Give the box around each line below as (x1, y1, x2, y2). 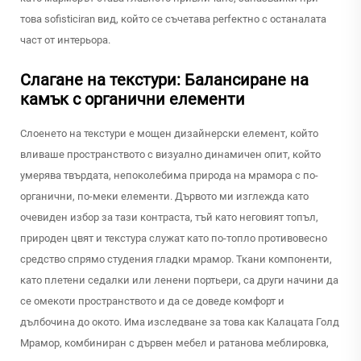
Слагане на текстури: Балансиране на (20, 70, 309, 90)
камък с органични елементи (20, 89, 245, 110)
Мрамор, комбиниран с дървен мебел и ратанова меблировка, (20, 337, 329, 350)
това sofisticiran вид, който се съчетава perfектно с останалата (20, 13, 326, 26)
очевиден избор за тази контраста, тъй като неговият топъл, (20, 211, 318, 224)
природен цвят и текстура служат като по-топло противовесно (20, 232, 327, 245)
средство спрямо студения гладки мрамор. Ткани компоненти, (20, 253, 332, 266)
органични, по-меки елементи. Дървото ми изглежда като (20, 190, 309, 203)
